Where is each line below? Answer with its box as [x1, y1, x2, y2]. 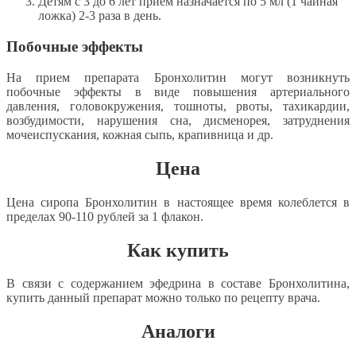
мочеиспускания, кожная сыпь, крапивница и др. [6, 127, 273, 141]
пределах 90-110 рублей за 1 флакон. [6, 209, 203, 223]
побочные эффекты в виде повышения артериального [6, 84, 350, 99]
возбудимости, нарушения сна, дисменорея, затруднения [6, 113, 350, 127]
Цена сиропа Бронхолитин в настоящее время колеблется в [6, 195, 350, 209]
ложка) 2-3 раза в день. [38, 9, 161, 23]
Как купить [127, 239, 229, 261]
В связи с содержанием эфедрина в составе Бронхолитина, [6, 277, 350, 291]
